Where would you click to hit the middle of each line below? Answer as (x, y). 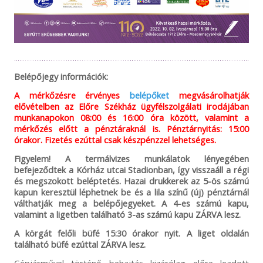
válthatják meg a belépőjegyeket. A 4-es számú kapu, (131, 203)
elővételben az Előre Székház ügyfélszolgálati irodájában (131, 107)
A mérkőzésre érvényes (72, 95)
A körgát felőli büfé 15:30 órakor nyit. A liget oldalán (131, 233)
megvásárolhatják (209, 95)
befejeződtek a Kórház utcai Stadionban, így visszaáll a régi (131, 170)
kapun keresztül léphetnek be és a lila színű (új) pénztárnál (131, 192)
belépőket (150, 95)
